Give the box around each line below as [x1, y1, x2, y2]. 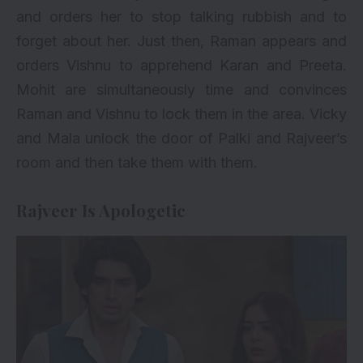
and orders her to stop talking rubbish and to [16, 8, 347, 26]
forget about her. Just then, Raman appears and [16, 32, 347, 50]
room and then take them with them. [16, 154, 258, 172]
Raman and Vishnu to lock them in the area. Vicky [16, 105, 347, 123]
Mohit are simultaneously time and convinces [16, 81, 347, 99]
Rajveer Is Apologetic [16, 199, 186, 222]
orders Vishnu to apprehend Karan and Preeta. [16, 57, 347, 75]
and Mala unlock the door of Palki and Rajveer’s [16, 130, 347, 147]
